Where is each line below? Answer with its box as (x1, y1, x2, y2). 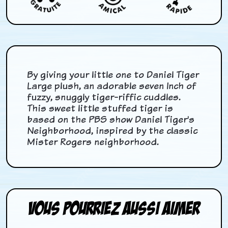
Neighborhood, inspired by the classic (27, 124, 198, 137)
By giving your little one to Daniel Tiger (27, 68, 199, 81)
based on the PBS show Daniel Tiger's (27, 112, 195, 126)
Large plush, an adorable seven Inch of (27, 79, 196, 92)
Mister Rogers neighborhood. (27, 135, 159, 148)
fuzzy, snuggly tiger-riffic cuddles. (27, 90, 181, 103)
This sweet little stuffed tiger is (27, 101, 174, 115)
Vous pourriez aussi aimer (27, 198, 200, 218)
